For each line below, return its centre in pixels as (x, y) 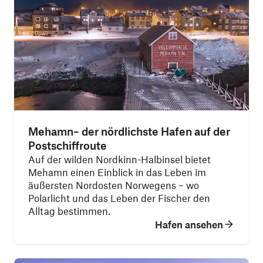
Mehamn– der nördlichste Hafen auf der (129, 131)
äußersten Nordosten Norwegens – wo (114, 185)
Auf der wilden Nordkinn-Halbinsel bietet (119, 159)
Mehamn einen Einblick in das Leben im (117, 172)
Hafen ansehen (189, 224)
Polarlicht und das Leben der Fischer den (119, 198)
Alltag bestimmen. (69, 211)
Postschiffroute (68, 145)
